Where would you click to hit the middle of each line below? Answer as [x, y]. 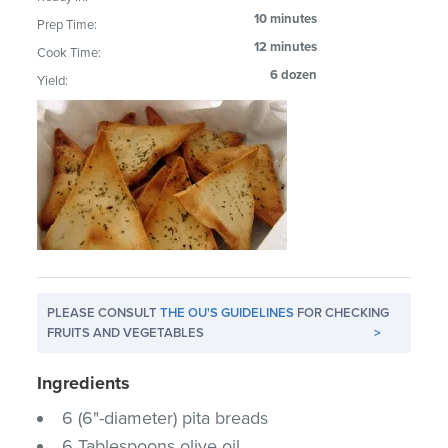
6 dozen [294, 74]
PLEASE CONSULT [104, 312]
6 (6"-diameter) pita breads [165, 417]
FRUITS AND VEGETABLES [126, 332]
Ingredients [84, 382]
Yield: [53, 80]
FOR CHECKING [342, 312]
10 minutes [286, 18]
